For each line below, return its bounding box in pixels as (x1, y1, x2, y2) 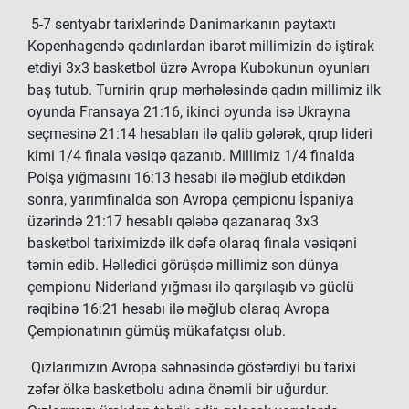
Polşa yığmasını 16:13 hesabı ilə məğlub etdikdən (27, 169, 346, 186)
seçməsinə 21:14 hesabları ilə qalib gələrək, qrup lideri (27, 125, 372, 142)
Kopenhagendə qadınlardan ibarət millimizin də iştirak (27, 37, 374, 55)
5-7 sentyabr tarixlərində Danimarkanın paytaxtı (27, 16, 336, 33)
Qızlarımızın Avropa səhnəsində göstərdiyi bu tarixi (27, 359, 356, 376)
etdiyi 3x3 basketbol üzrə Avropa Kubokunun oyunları (27, 59, 370, 77)
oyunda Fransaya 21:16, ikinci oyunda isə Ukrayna (27, 103, 351, 121)
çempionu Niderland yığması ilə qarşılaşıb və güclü (27, 278, 354, 296)
